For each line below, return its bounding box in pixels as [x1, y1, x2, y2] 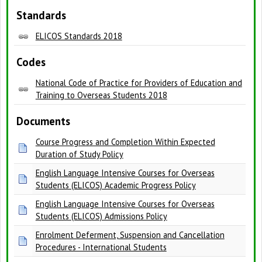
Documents [16, 114, 70, 129]
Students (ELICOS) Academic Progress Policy [35, 180, 196, 191]
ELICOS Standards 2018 [35, 30, 122, 42]
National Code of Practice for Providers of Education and [35, 77, 242, 89]
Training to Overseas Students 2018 [35, 89, 167, 101]
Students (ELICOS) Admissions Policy [35, 211, 167, 222]
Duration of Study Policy [35, 149, 123, 160]
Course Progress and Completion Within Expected [35, 136, 215, 148]
